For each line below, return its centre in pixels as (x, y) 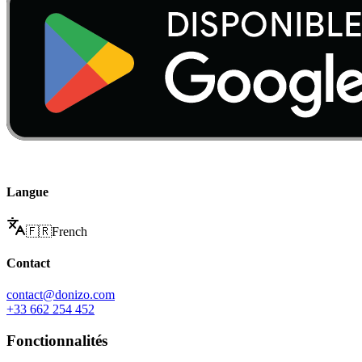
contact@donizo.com (61, 295)
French (69, 231)
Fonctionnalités (57, 341)
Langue (27, 192)
